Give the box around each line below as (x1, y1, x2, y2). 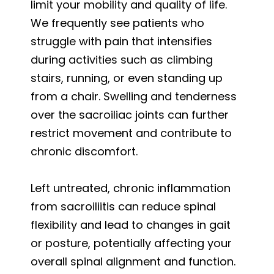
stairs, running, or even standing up (31, 70, 223, 86)
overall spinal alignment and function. (31, 253, 235, 269)
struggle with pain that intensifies (31, 33, 212, 49)
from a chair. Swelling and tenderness (31, 88, 237, 104)
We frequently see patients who (31, 15, 204, 31)
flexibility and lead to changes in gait (31, 217, 231, 232)
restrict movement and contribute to (31, 125, 232, 141)
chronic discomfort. (31, 143, 138, 159)
